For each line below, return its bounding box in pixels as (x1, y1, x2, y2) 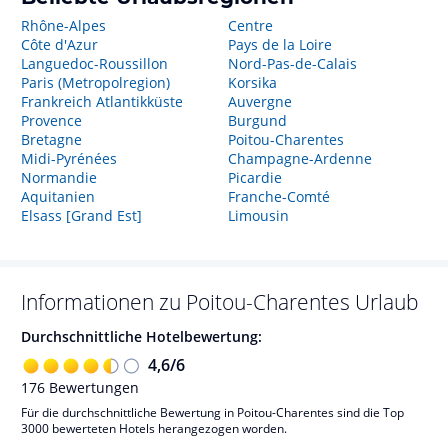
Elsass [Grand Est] (21, 206, 142, 225)
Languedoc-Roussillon (21, 54, 168, 73)
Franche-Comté (227, 187, 330, 206)
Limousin (227, 206, 289, 225)
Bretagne (21, 130, 82, 149)
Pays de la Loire (227, 35, 332, 54)
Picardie (227, 168, 282, 187)
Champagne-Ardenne (227, 149, 372, 168)
